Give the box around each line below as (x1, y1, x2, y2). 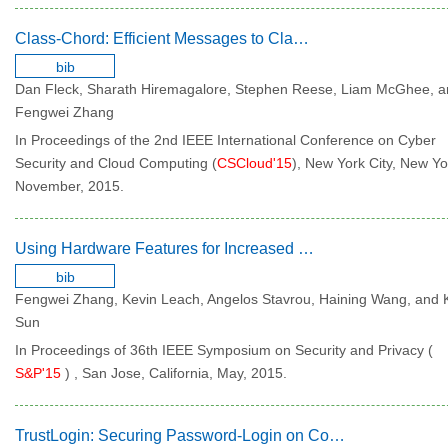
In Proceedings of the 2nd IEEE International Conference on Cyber (15, 132, 436, 148)
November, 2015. (15, 178, 124, 194)
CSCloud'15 (217, 155, 292, 171)
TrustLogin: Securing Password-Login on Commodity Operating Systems (329, 427, 345, 444)
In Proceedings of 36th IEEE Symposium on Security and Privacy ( (15, 342, 433, 358)
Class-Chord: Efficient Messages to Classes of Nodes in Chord (293, 30, 309, 47)
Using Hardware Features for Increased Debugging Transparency (298, 240, 314, 257)
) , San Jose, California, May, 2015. (65, 365, 287, 381)
